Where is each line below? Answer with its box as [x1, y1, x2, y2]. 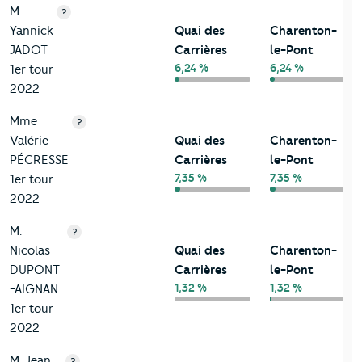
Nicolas [10, 243, 50, 259]
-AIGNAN [10, 282, 58, 297]
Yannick [10, 23, 53, 39]
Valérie [10, 133, 48, 149]
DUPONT [10, 263, 60, 278]
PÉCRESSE [10, 153, 69, 168]
